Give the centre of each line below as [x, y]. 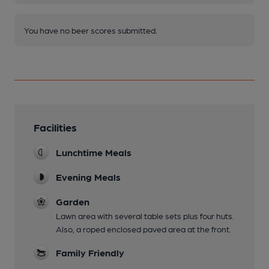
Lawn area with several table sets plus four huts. [145, 216]
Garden [73, 202]
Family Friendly [90, 253]
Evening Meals [88, 177]
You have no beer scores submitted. [91, 30]
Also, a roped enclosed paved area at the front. [144, 229]
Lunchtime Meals [94, 153]
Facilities [55, 127]
